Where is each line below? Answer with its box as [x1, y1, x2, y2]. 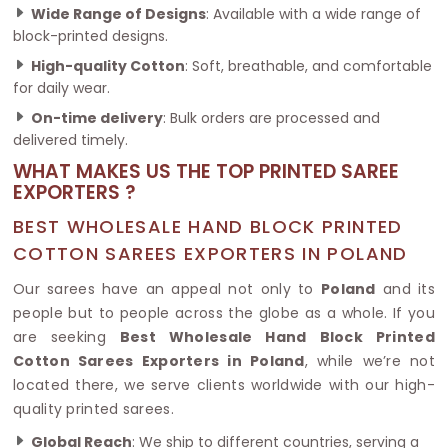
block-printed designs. [13, 25, 168, 46]
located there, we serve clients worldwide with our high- [13, 374, 435, 395]
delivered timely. [13, 129, 128, 150]
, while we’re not [304, 350, 435, 371]
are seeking [13, 326, 120, 347]
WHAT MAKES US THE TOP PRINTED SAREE [13, 157, 399, 185]
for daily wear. [13, 77, 110, 98]
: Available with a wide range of [206, 3, 421, 24]
